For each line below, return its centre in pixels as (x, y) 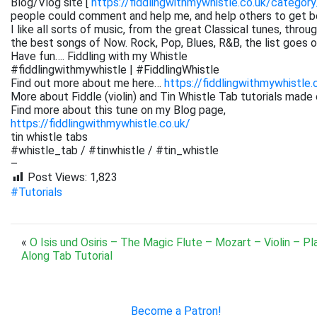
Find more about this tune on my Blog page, (118, 110)
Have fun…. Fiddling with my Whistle (99, 56)
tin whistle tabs (49, 137)
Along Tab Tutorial (67, 255)
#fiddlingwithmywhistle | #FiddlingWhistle (115, 70)
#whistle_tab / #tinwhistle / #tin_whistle (115, 150)
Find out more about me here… (87, 83)
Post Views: (57, 177)
